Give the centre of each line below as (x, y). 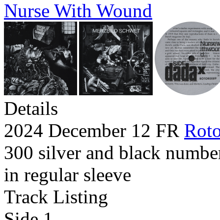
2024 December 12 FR (94, 131)
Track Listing (56, 197)
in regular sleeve (68, 175)
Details (31, 109)
